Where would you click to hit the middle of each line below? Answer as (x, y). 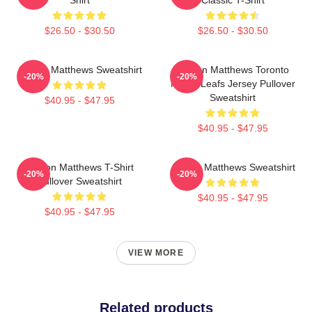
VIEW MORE (156, 252)
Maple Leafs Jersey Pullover (233, 83)
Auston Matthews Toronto (233, 69)
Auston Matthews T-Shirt (79, 167)
